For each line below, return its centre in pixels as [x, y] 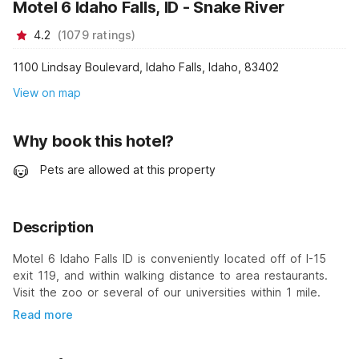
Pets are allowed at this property [128, 170]
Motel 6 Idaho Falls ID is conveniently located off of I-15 [169, 258]
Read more [43, 314]
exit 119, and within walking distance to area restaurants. [170, 275]
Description [53, 227]
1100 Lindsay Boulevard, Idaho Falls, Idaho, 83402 [146, 67]
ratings [112, 34]
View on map [47, 93]
